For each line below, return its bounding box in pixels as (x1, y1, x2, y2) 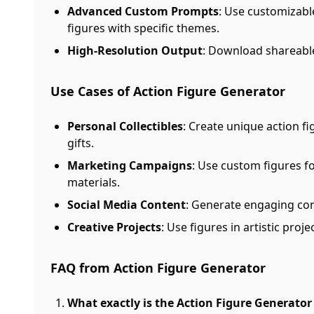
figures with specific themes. (67, 20, 219, 36)
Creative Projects (67, 219, 161, 235)
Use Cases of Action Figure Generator (50, 83, 285, 100)
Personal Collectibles (67, 118, 183, 134)
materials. (67, 175, 120, 190)
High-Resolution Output (67, 43, 203, 58)
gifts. (67, 135, 94, 151)
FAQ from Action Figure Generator (50, 259, 266, 276)
